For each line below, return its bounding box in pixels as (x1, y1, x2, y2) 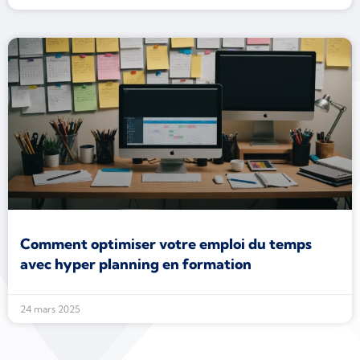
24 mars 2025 (20, 303, 80, 315)
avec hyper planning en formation (20, 255, 252, 273)
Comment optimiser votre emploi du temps (20, 235, 312, 253)
